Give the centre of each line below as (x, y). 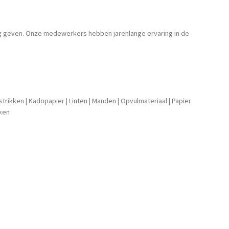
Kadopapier (47, 100)
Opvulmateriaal (144, 100)
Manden (104, 100)
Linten (78, 100)
